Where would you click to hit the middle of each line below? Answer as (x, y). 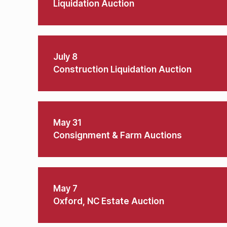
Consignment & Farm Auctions (118, 135)
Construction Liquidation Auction (122, 69)
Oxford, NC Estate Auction (109, 201)
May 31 (67, 123)
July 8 (65, 57)
